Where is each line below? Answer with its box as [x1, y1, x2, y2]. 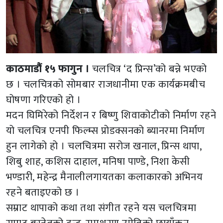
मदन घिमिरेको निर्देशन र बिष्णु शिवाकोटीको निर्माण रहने [6, 107, 217, 124]
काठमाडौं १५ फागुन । [6, 60, 90, 78]
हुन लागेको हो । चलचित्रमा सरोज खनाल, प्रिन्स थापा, [6, 137, 202, 155]
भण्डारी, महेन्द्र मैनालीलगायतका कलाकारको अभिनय [6, 168, 203, 186]
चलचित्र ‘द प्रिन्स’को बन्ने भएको [89, 60, 207, 78]
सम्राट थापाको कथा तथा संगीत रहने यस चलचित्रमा [6, 199, 197, 217]
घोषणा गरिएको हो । [6, 91, 81, 109]
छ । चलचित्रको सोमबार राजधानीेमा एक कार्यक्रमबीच [6, 76, 206, 94]
